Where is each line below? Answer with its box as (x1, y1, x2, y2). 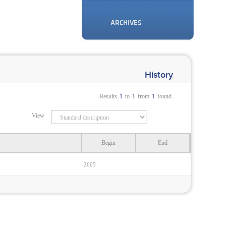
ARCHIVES (110, 19, 142, 27)
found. (157, 93, 173, 100)
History (145, 70, 173, 80)
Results (99, 93, 117, 100)
